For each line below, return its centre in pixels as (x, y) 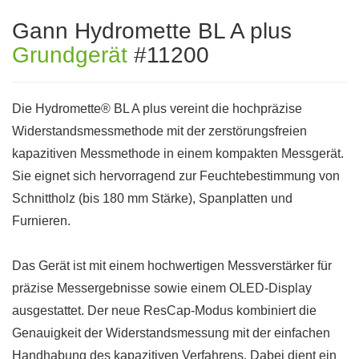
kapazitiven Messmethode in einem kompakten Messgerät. (178, 153)
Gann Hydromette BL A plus (152, 31)
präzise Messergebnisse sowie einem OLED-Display (162, 288)
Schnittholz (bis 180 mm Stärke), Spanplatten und (152, 198)
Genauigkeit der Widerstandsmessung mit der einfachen (171, 333)
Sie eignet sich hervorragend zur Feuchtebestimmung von (176, 176)
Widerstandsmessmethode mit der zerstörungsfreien (159, 131)
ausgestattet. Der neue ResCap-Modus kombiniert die (164, 311)
